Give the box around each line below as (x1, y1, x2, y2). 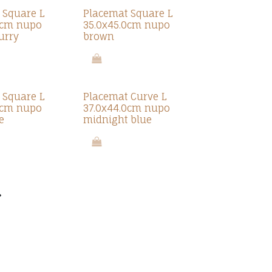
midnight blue (83, 114, 152, 126)
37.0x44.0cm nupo (83, 102, 170, 114)
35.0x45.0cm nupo (83, 19, 170, 31)
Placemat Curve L (83, 90, 167, 103)
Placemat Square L (83, 7, 173, 19)
